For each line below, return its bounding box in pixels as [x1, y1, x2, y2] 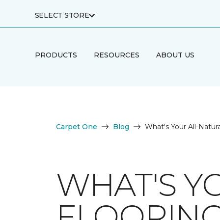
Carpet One [56, 122, 97, 131]
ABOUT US [156, 50, 194, 59]
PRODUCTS [34, 50, 77, 59]
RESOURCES [93, 50, 139, 59]
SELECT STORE [34, 11, 89, 20]
